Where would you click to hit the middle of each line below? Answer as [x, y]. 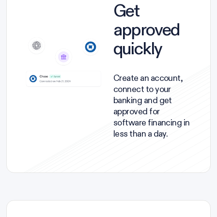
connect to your [142, 89]
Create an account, [148, 78]
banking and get [143, 101]
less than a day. [141, 134]
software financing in [152, 123]
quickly [138, 49]
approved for [137, 112]
